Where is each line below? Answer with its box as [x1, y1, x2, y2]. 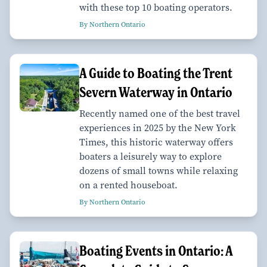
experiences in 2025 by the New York [79, 122, 236, 135]
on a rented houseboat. [79, 179, 178, 192]
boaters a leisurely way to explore [79, 150, 222, 163]
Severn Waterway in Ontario [79, 83, 232, 101]
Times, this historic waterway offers [79, 136, 233, 149]
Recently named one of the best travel [79, 107, 240, 120]
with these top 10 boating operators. [79, 1, 232, 14]
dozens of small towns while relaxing [79, 164, 238, 178]
